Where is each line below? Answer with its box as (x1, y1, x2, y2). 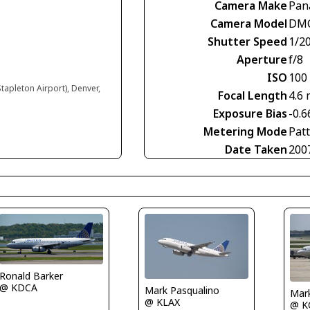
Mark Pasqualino (144, 284, 219, 298)
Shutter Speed (208, 33, 287, 49)
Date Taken (225, 141, 287, 157)
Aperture (237, 51, 287, 67)
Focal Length (218, 87, 287, 103)
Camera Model (210, 15, 287, 31)
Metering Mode (203, 123, 287, 139)
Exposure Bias (213, 105, 287, 121)
